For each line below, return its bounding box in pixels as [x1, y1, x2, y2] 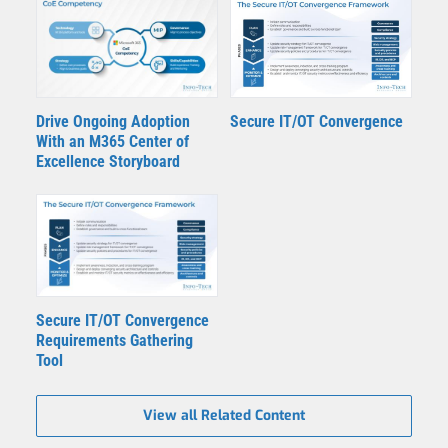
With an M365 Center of [36, 131, 189, 151]
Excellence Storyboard [36, 151, 180, 171]
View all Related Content [143, 405, 305, 425]
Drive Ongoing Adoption [36, 111, 190, 131]
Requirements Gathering [36, 330, 193, 350]
